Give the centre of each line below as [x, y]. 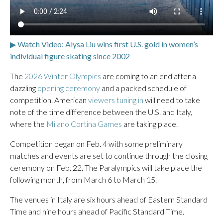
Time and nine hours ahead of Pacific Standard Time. [98, 211]
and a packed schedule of [143, 88]
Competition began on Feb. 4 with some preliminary [96, 143]
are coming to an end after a [149, 76]
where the [28, 123]
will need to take [172, 100]
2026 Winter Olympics [63, 76]
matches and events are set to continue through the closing [109, 155]
